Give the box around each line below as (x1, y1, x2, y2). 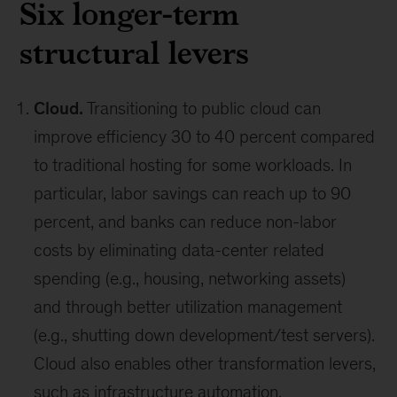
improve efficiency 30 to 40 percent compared (34, 127, 376, 147)
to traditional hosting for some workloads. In (34, 155, 353, 175)
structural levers (19, 29, 250, 77)
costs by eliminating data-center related (34, 240, 325, 261)
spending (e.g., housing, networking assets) (34, 269, 346, 289)
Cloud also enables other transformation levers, (34, 354, 377, 374)
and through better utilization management (34, 297, 343, 317)
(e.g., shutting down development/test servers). (34, 325, 376, 346)
